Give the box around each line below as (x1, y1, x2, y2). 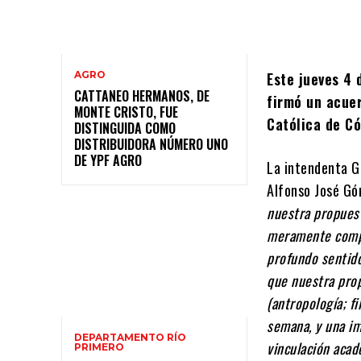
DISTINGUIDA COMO (74, 118, 176, 139)
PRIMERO (74, 340, 124, 353)
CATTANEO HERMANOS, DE (74, 86, 210, 106)
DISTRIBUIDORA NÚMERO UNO (74, 135, 228, 155)
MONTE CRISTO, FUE (74, 102, 178, 122)
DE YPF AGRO (74, 151, 142, 171)
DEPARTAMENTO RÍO (74, 330, 186, 343)
